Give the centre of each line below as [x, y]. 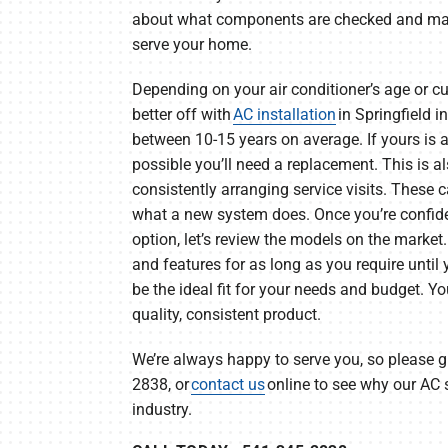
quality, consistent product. [226, 315]
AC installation [284, 115]
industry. [161, 410]
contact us [227, 385]
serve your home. [191, 45]
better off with [182, 115]
